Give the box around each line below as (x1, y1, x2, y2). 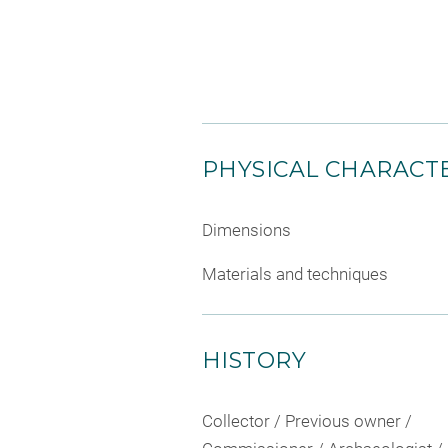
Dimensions (202, 220, 291, 240)
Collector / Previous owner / (202, 410, 412, 431)
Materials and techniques (202, 263, 388, 284)
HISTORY (202, 346, 307, 374)
